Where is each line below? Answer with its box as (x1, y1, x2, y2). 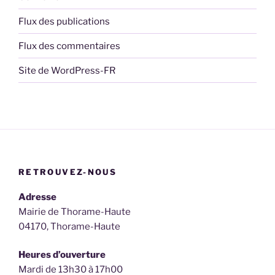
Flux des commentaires (18, 40, 120, 52)
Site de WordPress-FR (18, 64, 115, 76)
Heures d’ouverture (18, 249, 106, 261)
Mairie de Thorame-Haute (18, 206, 131, 217)
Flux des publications (18, 15, 110, 27)
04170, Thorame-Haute (18, 220, 120, 232)
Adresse (18, 191, 56, 203)
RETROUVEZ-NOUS (18, 167, 117, 177)
